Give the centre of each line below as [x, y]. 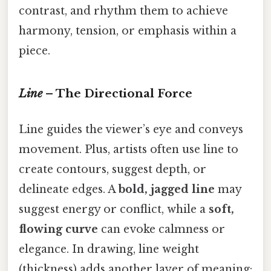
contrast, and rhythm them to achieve [123, 11]
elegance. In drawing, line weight [109, 250]
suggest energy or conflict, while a [114, 210]
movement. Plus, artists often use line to [129, 150]
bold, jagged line [167, 190]
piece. [34, 51]
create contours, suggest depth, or [113, 170]
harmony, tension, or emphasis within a [128, 31]
